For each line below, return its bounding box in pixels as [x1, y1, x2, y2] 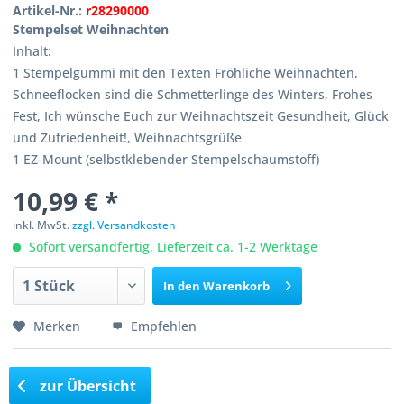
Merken [33, 317, 81, 335]
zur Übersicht [36, 375, 137, 396]
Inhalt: [13, 42, 52, 60]
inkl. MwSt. [13, 217, 73, 233]
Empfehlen [127, 317, 197, 335]
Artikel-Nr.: [13, 2, 87, 19]
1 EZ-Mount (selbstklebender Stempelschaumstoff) [13, 151, 320, 168]
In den [163, 278, 201, 294]
